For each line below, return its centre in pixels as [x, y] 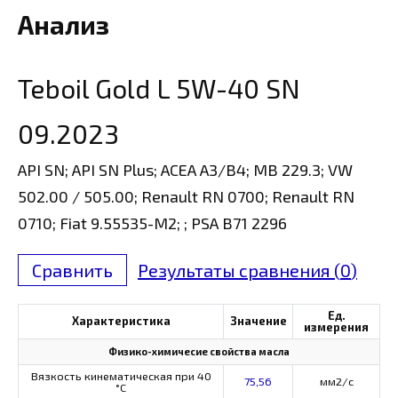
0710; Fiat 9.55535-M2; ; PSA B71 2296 [152, 223]
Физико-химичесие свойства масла [199, 351]
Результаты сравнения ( [239, 270]
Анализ [64, 24]
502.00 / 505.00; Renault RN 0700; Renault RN [186, 196]
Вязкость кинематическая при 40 [121, 375]
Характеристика [121, 320]
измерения [336, 326]
